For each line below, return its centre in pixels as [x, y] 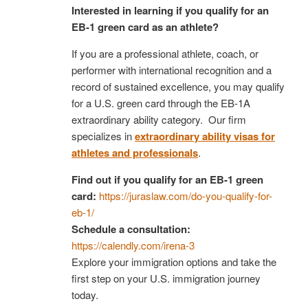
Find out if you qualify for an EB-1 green [167, 179]
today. [85, 294]
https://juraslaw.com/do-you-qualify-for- [186, 195]
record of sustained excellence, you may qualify [178, 86]
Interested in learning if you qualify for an [170, 10]
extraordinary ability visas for [205, 136]
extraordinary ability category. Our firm [159, 119]
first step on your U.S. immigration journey [166, 278]
